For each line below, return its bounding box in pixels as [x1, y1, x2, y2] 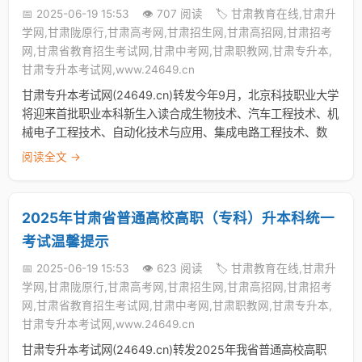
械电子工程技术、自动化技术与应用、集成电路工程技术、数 [22, 125, 327, 139]
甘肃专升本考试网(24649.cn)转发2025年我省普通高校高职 [22, 343, 326, 356]
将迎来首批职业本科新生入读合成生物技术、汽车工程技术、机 [22, 107, 339, 120]
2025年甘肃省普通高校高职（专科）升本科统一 [22, 209, 335, 226]
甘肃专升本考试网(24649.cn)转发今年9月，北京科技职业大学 [22, 88, 339, 102]
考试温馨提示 [22, 233, 109, 250]
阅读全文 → [22, 150, 81, 163]
